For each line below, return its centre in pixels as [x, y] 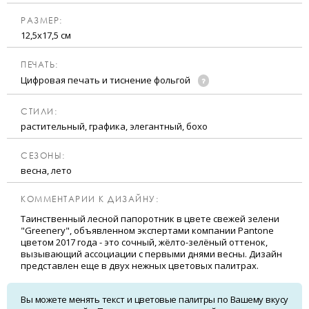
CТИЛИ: [39, 112]
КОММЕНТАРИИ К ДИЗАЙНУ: [90, 199]
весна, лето [46, 171]
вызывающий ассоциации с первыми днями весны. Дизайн [151, 254]
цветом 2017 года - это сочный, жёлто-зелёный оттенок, [144, 242]
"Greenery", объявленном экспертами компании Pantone [147, 231]
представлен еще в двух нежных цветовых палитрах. [140, 266]
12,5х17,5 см [46, 36]
